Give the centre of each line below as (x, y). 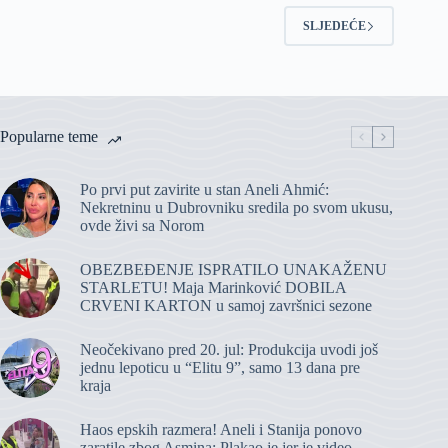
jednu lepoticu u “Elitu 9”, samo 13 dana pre (220, 368)
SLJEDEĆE (335, 25)
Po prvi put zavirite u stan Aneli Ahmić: (204, 190)
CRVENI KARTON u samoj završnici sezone (226, 306)
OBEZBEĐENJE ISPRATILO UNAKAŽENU (233, 270)
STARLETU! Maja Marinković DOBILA (213, 288)
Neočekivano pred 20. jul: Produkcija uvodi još (229, 350)
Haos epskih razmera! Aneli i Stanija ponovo (221, 430)
